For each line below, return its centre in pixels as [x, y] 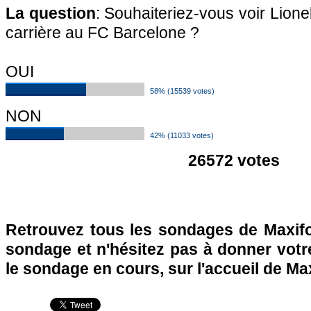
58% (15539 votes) [182, 91]
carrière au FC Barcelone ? [102, 33]
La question [51, 13]
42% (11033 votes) [182, 135]
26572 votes [234, 160]
